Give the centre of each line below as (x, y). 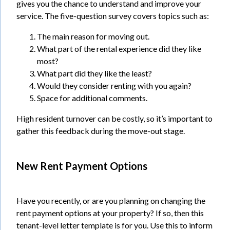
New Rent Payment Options (82, 166)
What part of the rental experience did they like (119, 48)
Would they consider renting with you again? (114, 85)
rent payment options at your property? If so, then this (110, 213)
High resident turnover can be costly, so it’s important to (114, 118)
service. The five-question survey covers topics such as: (113, 15)
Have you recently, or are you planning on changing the (111, 200)
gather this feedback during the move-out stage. (101, 130)
